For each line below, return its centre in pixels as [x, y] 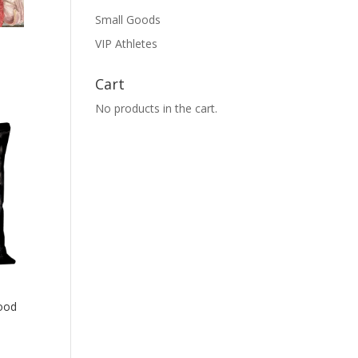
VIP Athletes [127, 44]
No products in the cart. [157, 108]
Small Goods [128, 20]
